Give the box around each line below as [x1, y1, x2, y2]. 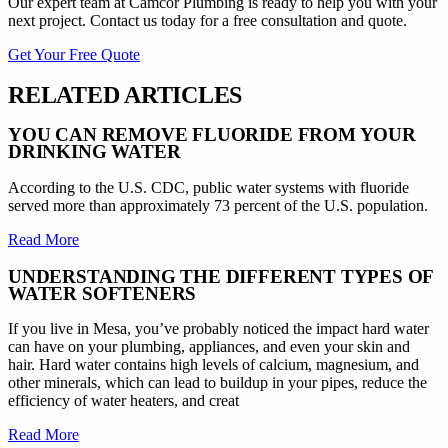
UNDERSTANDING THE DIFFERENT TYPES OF [8, 265, 434, 287]
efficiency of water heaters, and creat [8, 392, 239, 410]
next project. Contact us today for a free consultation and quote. [8, 12, 407, 30]
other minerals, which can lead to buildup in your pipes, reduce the [8, 374, 427, 392]
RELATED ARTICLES [8, 82, 243, 109]
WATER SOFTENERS [8, 282, 197, 304]
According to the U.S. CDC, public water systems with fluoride [8, 178, 409, 196]
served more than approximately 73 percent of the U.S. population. [8, 196, 428, 214]
